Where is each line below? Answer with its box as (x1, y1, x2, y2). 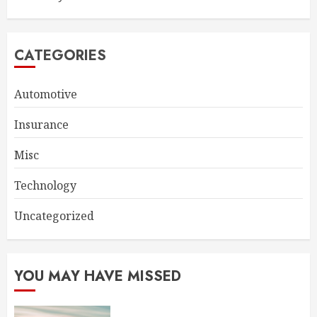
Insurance (14, 116, 69, 132)
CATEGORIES (14, 45, 106, 66)
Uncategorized (14, 207, 94, 224)
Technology (14, 177, 76, 193)
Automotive (14, 86, 77, 102)
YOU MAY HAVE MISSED (14, 265, 181, 287)
